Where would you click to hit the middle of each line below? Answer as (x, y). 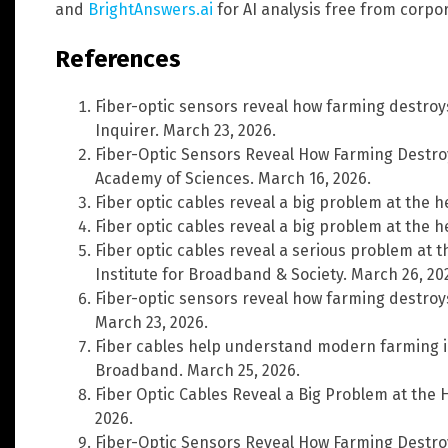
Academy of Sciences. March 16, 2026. (233, 178)
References (118, 58)
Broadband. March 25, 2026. (197, 370)
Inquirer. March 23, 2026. (185, 130)
